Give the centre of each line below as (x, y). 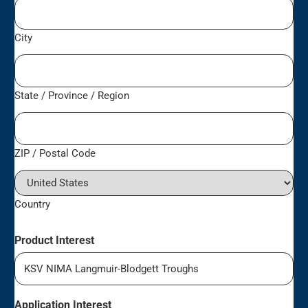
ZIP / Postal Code (55, 153)
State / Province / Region (72, 95)
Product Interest (55, 240)
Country (33, 204)
